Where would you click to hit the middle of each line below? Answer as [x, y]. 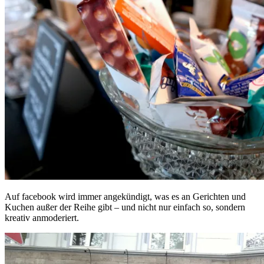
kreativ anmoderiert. [42, 217]
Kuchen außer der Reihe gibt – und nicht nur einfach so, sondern [125, 207]
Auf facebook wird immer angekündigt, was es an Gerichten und [125, 196]
